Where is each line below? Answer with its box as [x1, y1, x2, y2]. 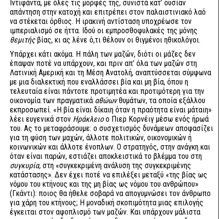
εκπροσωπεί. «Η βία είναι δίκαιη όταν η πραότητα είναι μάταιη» [10, 105, 212, 114]
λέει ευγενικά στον [10, 114, 71, 124]
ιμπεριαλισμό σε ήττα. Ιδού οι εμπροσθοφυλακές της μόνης [10, 26, 197, 35]
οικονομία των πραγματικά [10, 96, 95, 105]
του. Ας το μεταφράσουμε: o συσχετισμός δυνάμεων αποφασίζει [10, 124, 213, 133]
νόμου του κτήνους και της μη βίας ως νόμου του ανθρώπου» [10, 179, 198, 189]
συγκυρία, [10, 161, 43, 170]
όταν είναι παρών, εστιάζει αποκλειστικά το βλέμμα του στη [10, 152, 202, 161]
